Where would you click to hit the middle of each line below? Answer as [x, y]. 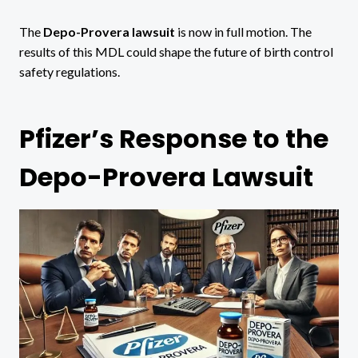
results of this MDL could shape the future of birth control [176, 51]
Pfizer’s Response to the [174, 138]
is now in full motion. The [243, 31]
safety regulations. [70, 71]
